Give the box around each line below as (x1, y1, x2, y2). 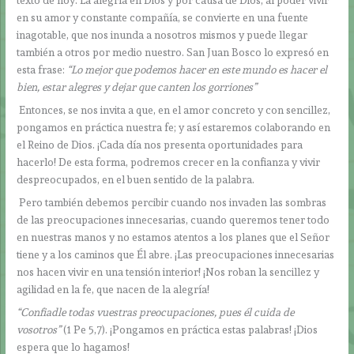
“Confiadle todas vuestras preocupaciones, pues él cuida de (17, 305, 295, 318)
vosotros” (17, 322, 64, 336)
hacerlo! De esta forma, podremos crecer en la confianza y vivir (17, 156, 321, 169)
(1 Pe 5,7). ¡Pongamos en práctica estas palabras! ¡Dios (63, 322, 318, 336)
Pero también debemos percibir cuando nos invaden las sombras (17, 195, 327, 209)
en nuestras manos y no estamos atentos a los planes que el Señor (17, 230, 330, 243)
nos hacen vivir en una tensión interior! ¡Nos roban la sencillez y (17, 265, 320, 278)
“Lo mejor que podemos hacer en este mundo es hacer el (67, 63, 328, 77)
